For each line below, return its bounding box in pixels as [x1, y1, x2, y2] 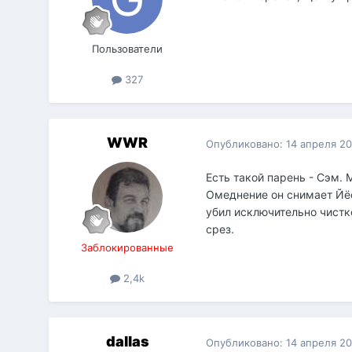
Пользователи [92, 42, 163, 56]
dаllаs [105, 333, 149, 350]
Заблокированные [81, 241, 174, 255]
